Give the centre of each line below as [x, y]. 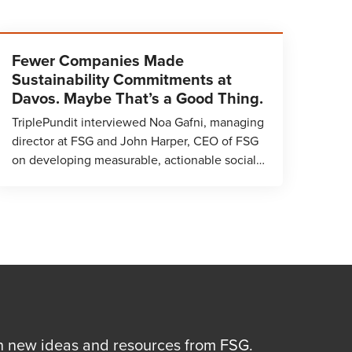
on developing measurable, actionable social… [138, 160]
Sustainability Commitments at [122, 79]
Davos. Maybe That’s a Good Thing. [137, 98]
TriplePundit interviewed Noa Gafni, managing [138, 122]
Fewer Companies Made [98, 60]
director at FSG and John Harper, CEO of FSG [135, 141]
